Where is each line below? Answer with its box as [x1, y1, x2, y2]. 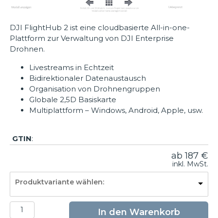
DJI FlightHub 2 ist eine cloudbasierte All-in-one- [10, 22, 190, 32]
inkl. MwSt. [172, 159, 208, 168]
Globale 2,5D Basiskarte [29, 94, 116, 104]
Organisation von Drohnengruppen [29, 84, 160, 93]
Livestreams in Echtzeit [29, 62, 114, 72]
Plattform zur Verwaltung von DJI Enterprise [10, 33, 174, 43]
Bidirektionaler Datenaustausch [29, 73, 146, 83]
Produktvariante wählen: [15, 177, 104, 186]
